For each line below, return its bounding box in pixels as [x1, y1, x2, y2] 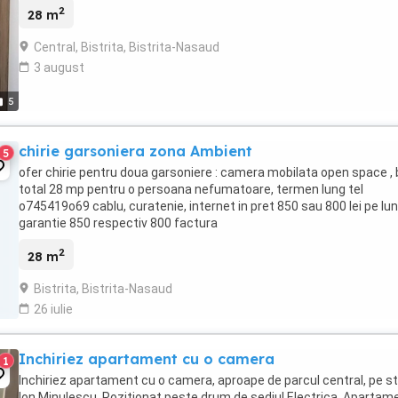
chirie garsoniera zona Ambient [19, 142, 252, 161]
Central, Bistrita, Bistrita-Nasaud [34, 39, 219, 54]
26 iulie [34, 301, 73, 316]
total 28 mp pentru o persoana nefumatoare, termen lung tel [19, 182, 363, 197]
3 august [34, 60, 84, 75]
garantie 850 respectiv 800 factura [19, 216, 218, 231]
